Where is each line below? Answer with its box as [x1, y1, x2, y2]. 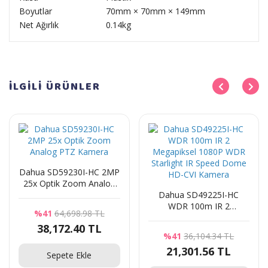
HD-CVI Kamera [168, 234, 230, 246]
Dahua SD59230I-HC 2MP [19, 166, 120, 178]
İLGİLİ [9, 78, 46, 95]
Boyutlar [19, 5, 52, 17]
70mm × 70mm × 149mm [106, 5, 205, 17]
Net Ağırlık [19, 19, 59, 31]
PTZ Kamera [44, 189, 94, 200]
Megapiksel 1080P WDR [152, 212, 245, 223]
